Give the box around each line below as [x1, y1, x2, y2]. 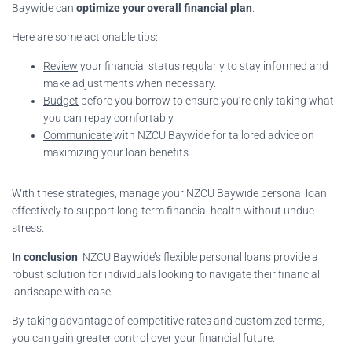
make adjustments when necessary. [43, 76, 216, 90]
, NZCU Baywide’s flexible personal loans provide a [78, 250, 318, 263]
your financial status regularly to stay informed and [78, 59, 328, 72]
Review [43, 59, 78, 72]
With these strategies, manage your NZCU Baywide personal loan [12, 186, 327, 200]
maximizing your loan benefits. [43, 145, 191, 159]
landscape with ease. [12, 284, 113, 298]
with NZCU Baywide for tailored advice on [112, 128, 314, 141]
